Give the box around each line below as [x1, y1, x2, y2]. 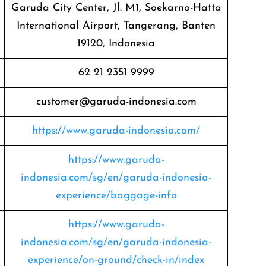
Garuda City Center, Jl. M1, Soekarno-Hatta [11, 2, 221, 14]
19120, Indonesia [77, 38, 155, 49]
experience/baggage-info [55, 190, 177, 201]
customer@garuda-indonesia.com [36, 96, 197, 107]
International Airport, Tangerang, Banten [17, 20, 216, 31]
